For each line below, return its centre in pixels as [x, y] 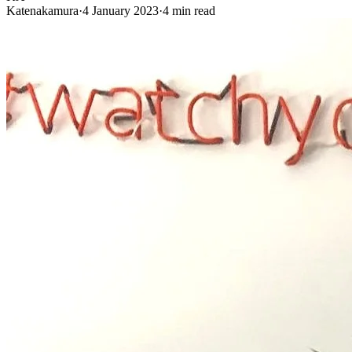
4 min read [189, 10]
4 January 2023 [121, 10]
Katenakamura [42, 10]
